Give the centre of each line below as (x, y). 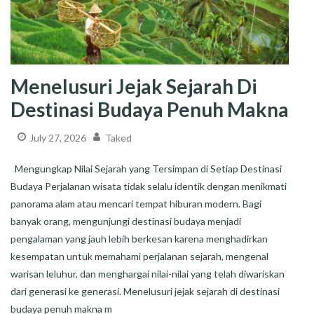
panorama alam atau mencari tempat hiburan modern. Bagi (136, 203)
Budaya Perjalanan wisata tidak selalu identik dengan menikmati (149, 186)
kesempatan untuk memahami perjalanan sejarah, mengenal (139, 256)
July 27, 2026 (58, 138)
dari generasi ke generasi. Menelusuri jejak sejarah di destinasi (145, 291)
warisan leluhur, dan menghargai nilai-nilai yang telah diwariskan (148, 273)
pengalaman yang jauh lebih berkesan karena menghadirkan (139, 238)
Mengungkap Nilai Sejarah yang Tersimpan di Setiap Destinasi (146, 168)
